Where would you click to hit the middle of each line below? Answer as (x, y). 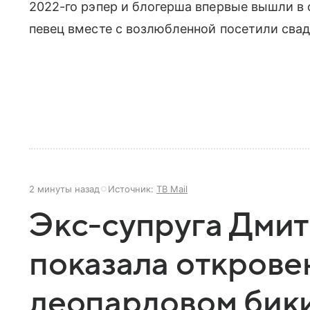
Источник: (132, 189)
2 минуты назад (64, 189)
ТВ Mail (172, 189)
